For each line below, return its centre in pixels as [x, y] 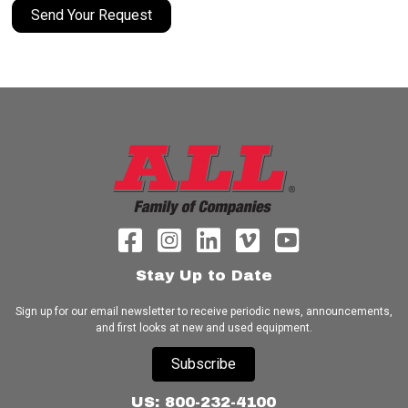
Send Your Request [92, 15]
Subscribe [204, 364]
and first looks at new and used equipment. [204, 328]
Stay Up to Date [204, 275]
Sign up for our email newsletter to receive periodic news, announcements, [204, 311]
